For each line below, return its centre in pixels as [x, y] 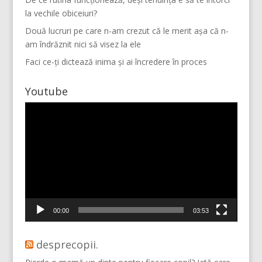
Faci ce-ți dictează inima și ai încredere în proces [116, 61]
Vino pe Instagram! [139, 150]
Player [36, 108]
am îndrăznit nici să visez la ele [83, 44]
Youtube [46, 91]
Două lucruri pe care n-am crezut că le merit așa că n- [127, 30]
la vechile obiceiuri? [61, 13]
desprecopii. [67, 244]
